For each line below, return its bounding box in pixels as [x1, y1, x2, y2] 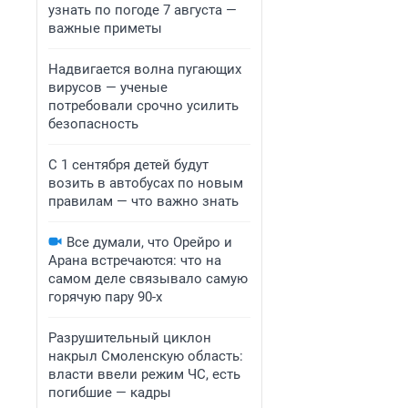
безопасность [48, 116, 138, 132]
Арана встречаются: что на [48, 252, 221, 269]
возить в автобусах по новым [48, 175, 243, 191]
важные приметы [48, 20, 162, 36]
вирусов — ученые [48, 79, 168, 96]
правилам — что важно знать [48, 193, 239, 209]
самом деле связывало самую [48, 270, 248, 287]
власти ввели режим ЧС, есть [48, 366, 240, 382]
